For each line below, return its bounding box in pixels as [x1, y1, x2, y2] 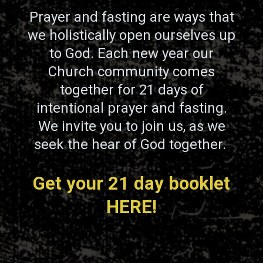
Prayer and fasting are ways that [29, 8, 234, 25]
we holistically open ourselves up [28, 26, 235, 43]
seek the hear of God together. [33, 136, 230, 153]
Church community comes [48, 63, 215, 80]
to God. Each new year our [49, 45, 214, 62]
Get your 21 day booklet [33, 172, 230, 194]
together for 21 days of [59, 81, 204, 98]
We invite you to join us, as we [38, 117, 225, 134]
